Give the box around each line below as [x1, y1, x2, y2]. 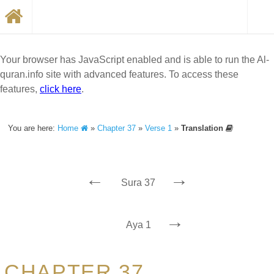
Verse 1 [145, 124, 172, 133]
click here [40, 84, 81, 94]
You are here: [8, 124, 58, 133]
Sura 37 [121, 177, 155, 188]
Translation [181, 124, 226, 133]
